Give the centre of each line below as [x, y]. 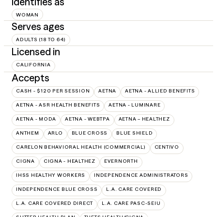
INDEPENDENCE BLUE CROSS [57, 189]
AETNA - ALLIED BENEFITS [160, 91]
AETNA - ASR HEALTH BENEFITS [58, 105]
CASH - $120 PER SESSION [53, 91]
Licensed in [36, 51]
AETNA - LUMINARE [135, 105]
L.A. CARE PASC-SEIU [131, 203]
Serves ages [38, 27]
